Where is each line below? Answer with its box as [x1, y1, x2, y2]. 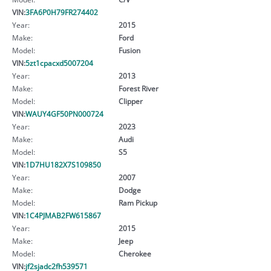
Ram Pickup [118, 197, 157, 207]
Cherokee [118, 248, 151, 258]
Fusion [118, 45, 140, 55]
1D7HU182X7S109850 [25, 159, 101, 169]
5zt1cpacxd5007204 [25, 57, 93, 68]
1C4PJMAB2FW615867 [25, 210, 101, 220]
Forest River [118, 83, 158, 93]
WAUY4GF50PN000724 [25, 108, 103, 119]
